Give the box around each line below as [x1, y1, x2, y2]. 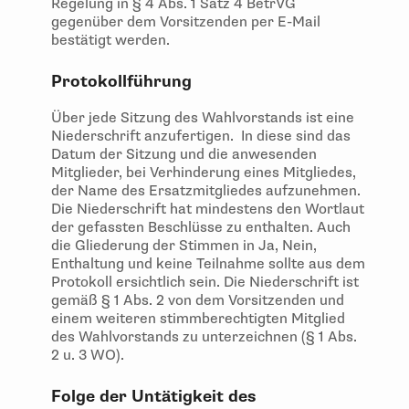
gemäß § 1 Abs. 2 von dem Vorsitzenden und [51, 291, 344, 310]
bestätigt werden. [51, 31, 173, 50]
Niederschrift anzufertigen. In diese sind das [51, 127, 351, 146]
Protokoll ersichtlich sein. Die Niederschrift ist [51, 273, 359, 292]
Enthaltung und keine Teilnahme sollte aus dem [51, 255, 365, 274]
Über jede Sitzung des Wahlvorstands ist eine [51, 109, 354, 128]
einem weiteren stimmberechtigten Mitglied [51, 309, 345, 329]
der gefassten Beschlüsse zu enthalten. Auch [51, 218, 351, 237]
